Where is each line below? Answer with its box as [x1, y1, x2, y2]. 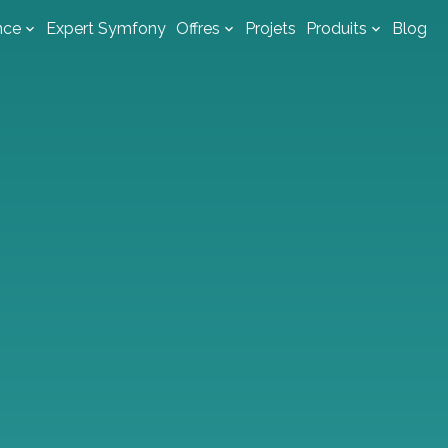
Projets [244, 19, 296, 38]
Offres [175, 19, 220, 38]
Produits [305, 19, 367, 38]
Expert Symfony [45, 19, 166, 38]
